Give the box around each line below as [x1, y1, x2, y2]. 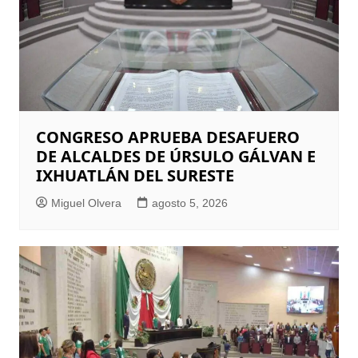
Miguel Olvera [50, 196, 121, 209]
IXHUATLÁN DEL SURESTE [35, 164, 234, 186]
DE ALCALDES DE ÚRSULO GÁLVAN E [35, 145, 316, 167]
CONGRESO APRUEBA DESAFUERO [35, 125, 300, 148]
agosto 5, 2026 [151, 196, 228, 209]
